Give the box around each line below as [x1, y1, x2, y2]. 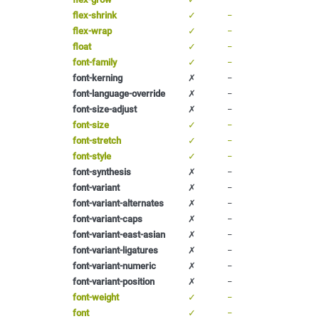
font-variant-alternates [73, 197, 164, 209]
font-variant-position [73, 276, 155, 287]
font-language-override [73, 88, 165, 99]
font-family [73, 56, 117, 68]
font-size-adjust [73, 103, 137, 115]
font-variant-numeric [73, 260, 156, 271]
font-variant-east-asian [73, 229, 165, 240]
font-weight [73, 291, 119, 303]
